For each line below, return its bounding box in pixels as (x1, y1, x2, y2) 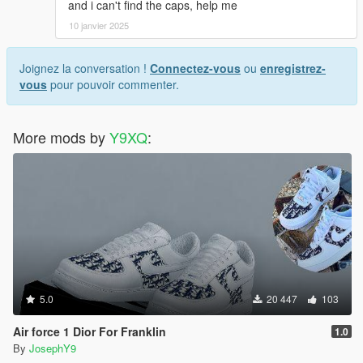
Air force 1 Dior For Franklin (13, 323, 166, 340)
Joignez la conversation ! (19, 60, 150, 77)
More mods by (13, 126, 109, 148)
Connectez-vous (150, 60, 241, 77)
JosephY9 (29, 340, 76, 357)
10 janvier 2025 (69, 19, 129, 32)
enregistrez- (260, 60, 326, 77)
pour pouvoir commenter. (47, 76, 179, 93)
